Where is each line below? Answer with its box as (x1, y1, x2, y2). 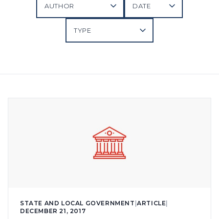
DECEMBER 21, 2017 (20, 207, 86, 215)
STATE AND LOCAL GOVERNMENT (20, 199, 135, 207)
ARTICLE (137, 199, 166, 207)
